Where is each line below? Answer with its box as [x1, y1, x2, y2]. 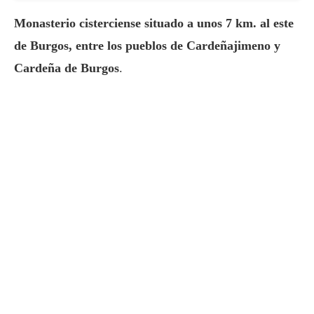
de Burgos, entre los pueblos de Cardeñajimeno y [14, 39, 280, 53]
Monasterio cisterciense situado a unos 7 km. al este [14, 16, 294, 31]
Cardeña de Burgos [14, 61, 119, 76]
